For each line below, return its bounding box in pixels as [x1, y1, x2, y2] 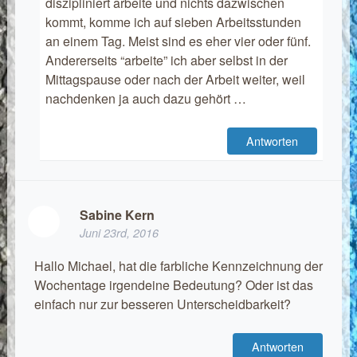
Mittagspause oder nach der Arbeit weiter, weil [45, 70, 305, 89]
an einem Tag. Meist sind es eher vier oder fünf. [45, 32, 311, 51]
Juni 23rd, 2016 [79, 225, 159, 241]
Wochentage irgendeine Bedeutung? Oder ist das [33, 276, 313, 295]
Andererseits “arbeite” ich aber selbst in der [45, 51, 288, 70]
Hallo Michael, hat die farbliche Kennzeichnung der [33, 257, 323, 276]
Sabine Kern [79, 206, 155, 225]
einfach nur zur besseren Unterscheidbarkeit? [33, 295, 291, 314]
